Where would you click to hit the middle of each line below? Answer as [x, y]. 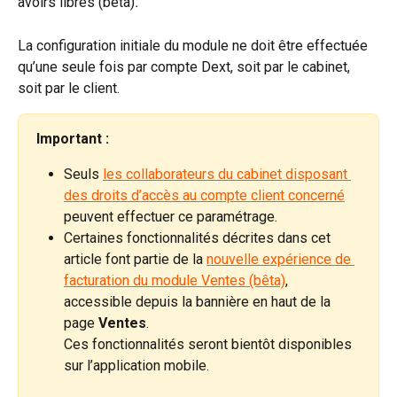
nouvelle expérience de [280, 260]
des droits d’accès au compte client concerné [204, 196]
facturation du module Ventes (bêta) [175, 281]
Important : [73, 138]
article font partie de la [135, 260]
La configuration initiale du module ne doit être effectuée [195, 45]
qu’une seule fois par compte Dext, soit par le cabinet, [186, 66]
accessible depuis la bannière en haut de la [199, 302]
